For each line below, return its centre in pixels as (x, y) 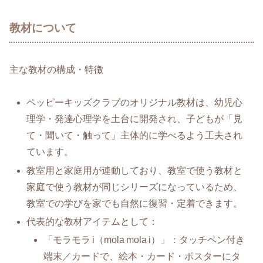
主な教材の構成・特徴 (56, 69)
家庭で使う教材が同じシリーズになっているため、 (135, 187)
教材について (43, 28)
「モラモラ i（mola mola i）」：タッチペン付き (144, 240)
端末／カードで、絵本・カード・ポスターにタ (142, 256)
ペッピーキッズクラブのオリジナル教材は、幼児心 (135, 103)
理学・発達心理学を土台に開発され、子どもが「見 (135, 119)
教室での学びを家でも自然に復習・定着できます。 (135, 203)
